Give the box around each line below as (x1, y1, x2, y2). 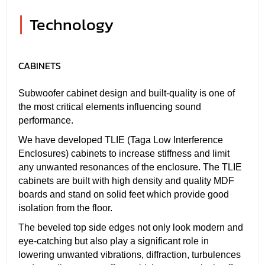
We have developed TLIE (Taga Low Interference (18, 134, 223, 145)
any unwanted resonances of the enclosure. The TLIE (18, 161, 242, 172)
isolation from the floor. (18, 202, 112, 213)
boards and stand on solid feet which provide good (18, 189, 229, 199)
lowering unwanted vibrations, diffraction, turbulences (18, 249, 241, 260)
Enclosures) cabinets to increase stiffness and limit (18, 148, 230, 159)
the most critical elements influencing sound (18, 101, 201, 112)
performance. (18, 115, 73, 125)
